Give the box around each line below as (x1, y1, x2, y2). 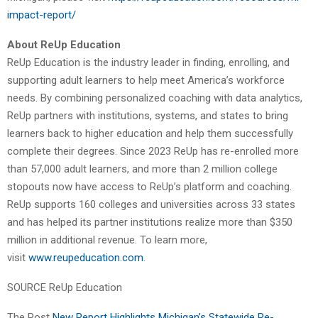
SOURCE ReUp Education (7, 280, 122, 294)
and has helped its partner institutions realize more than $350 (7, 215, 292, 229)
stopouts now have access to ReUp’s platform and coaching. (7, 180, 292, 193)
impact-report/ (7, 8, 76, 21)
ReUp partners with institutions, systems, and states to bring (7, 109, 288, 122)
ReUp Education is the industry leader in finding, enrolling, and (7, 55, 290, 69)
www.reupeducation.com (28, 251, 143, 264)
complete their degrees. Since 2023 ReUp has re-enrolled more (7, 144, 299, 158)
